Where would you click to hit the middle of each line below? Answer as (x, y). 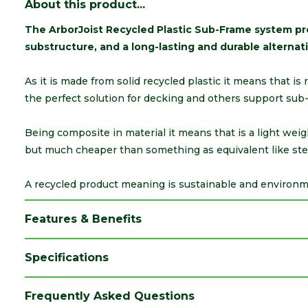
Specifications (67, 258)
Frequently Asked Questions (110, 296)
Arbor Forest (170, 287)
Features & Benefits (83, 219)
